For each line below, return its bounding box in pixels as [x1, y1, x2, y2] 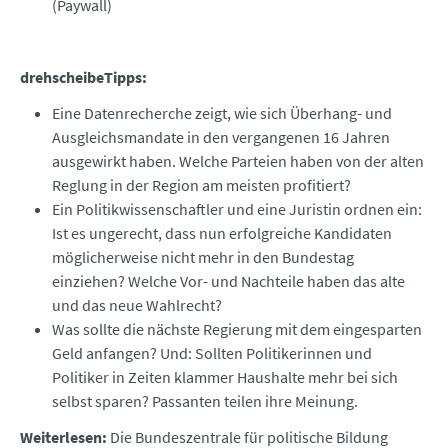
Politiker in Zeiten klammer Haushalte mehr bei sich [52, 367, 398, 388]
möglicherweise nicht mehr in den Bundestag [52, 247, 354, 268]
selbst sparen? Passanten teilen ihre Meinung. [52, 391, 358, 412]
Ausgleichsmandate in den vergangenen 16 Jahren [52, 127, 390, 148]
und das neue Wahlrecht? [52, 295, 222, 316]
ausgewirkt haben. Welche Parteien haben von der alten [52, 151, 424, 172]
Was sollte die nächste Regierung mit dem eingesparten [52, 319, 422, 340]
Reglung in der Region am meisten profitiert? [52, 175, 351, 196]
